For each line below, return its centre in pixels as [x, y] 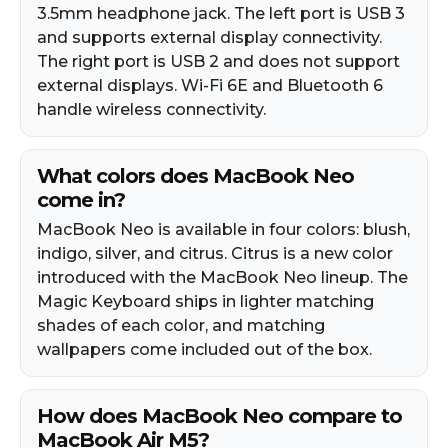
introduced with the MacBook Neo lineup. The [222, 277]
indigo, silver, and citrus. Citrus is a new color [215, 253]
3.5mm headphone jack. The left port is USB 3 [221, 13]
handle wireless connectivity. [151, 109]
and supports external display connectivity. [209, 37]
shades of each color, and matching [181, 325]
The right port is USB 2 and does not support [218, 61]
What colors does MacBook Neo [195, 175]
